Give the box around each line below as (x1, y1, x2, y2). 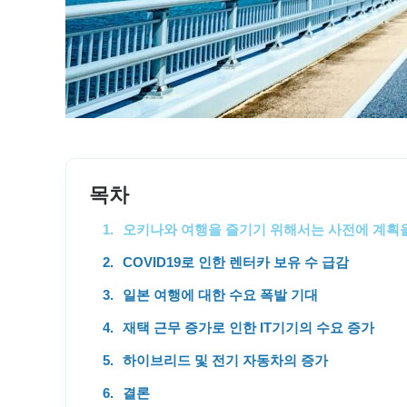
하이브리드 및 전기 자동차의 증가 (123, 352, 328, 368)
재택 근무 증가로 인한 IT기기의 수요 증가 (123, 320, 374, 335)
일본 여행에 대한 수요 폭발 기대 (123, 287, 318, 303)
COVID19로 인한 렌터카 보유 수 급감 (123, 254, 349, 270)
